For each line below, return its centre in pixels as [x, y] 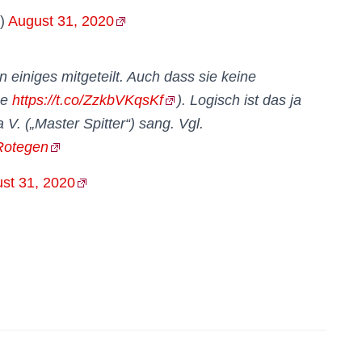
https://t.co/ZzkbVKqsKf [88, 100]
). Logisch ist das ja [239, 100]
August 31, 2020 [61, 21]
